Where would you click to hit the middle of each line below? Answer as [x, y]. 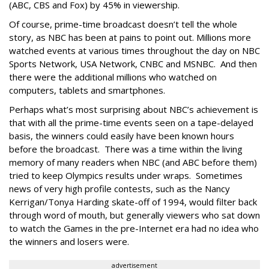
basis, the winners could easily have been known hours [122, 136]
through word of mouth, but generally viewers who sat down [134, 215]
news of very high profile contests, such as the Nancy [119, 189]
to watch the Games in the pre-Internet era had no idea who [134, 228]
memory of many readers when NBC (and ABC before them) [133, 162]
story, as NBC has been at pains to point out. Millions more [130, 37]
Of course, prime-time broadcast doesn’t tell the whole [123, 24]
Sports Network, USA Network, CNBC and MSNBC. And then [133, 64]
